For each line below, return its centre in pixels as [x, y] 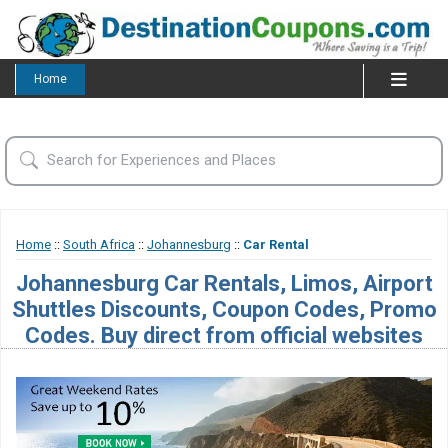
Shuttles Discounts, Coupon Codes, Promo [224, 308]
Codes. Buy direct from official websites [224, 334]
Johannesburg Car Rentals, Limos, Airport [224, 282]
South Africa [99, 244]
